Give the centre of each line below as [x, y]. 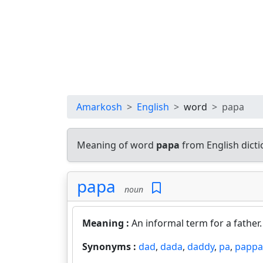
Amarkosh [99, 107]
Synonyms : [110, 247]
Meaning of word [117, 145]
